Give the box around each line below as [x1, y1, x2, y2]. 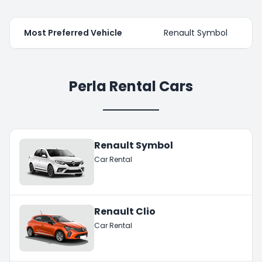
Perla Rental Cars [69, 76, 193, 96]
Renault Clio [94, 204, 156, 218]
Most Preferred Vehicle [24, 26, 122, 39]
